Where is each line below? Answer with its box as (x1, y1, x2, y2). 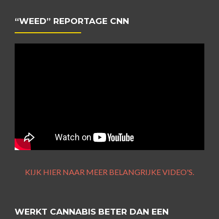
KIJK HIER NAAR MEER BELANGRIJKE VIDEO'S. (25, 167, 194, 176)
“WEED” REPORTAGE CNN (15, 16, 129, 26)
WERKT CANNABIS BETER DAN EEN (15, 206, 169, 217)
